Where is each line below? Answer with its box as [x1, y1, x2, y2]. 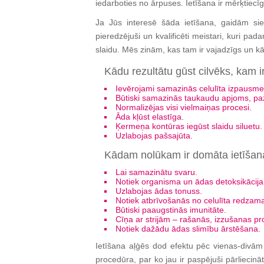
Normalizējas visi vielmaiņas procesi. [115, 103, 252, 112]
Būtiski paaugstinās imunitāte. [115, 205, 226, 214]
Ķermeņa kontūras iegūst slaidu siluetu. [115, 121, 262, 131]
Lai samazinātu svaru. [115, 167, 197, 177]
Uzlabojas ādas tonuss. [115, 186, 202, 196]
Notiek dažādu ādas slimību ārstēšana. [115, 224, 260, 233]
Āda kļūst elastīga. [115, 112, 184, 121]
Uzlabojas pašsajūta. [115, 131, 193, 140]
